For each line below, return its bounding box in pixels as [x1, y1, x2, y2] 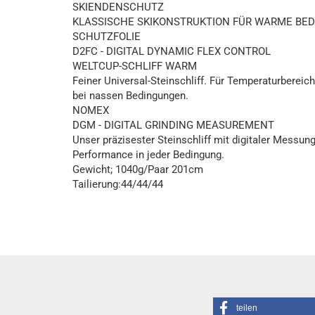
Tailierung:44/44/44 [72, 178, 163, 191]
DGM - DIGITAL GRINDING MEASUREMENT [72, 119, 274, 131]
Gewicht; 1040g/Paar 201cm [72, 163, 203, 176]
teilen [236, 303, 257, 313]
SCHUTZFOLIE [72, 30, 141, 43]
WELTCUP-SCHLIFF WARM [72, 60, 197, 72]
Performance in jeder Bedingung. [72, 148, 224, 161]
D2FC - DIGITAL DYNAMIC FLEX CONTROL [72, 45, 271, 58]
